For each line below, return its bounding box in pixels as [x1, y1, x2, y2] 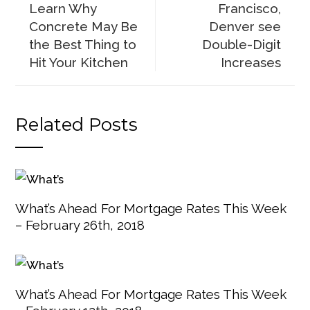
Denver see [208, 19, 281, 34]
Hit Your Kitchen [29, 55, 129, 70]
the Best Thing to [29, 37, 137, 52]
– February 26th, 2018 [15, 217, 145, 232]
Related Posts [15, 113, 138, 136]
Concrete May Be [29, 19, 138, 34]
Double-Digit [201, 37, 281, 52]
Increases [220, 55, 281, 70]
